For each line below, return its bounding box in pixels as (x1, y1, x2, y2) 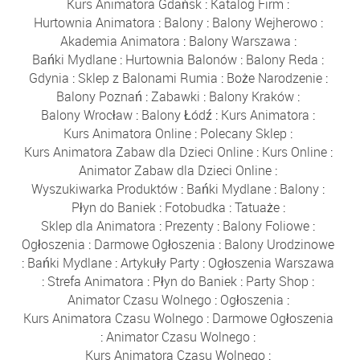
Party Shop (246, 272, 309, 290)
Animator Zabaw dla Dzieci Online (79, 161, 272, 179)
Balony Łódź (141, 105, 213, 124)
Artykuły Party (121, 253, 200, 272)
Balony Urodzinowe (224, 235, 335, 253)
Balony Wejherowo (211, 13, 317, 31)
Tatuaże (234, 198, 280, 216)
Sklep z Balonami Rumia (77, 68, 218, 87)
